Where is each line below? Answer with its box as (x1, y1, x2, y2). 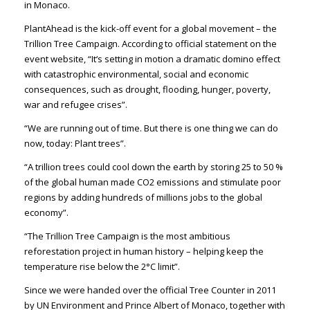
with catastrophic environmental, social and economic (24, 67, 248, 80)
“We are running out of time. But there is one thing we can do (24, 121, 278, 134)
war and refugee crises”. (24, 98, 131, 111)
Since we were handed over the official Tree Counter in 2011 (24, 283, 276, 296)
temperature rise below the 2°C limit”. (24, 259, 182, 273)
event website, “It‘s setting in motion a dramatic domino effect (24, 52, 280, 65)
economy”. (24, 206, 73, 219)
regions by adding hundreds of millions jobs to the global (24, 190, 262, 203)
